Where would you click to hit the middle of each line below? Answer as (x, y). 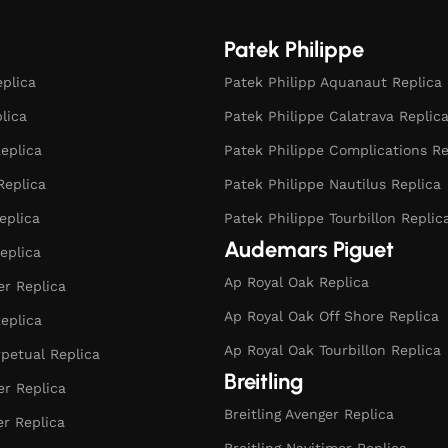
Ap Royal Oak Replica (296, 281)
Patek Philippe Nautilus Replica (332, 183)
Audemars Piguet (309, 249)
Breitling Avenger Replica (309, 413)
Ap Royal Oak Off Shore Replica (331, 315)
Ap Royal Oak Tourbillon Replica (332, 349)
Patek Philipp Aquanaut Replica (333, 81)
